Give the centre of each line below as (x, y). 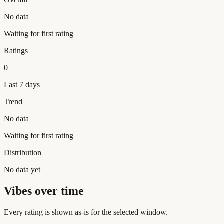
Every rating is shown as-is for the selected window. (86, 212)
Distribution (23, 152)
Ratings (16, 50)
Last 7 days (22, 84)
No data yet (22, 169)
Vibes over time (44, 191)
